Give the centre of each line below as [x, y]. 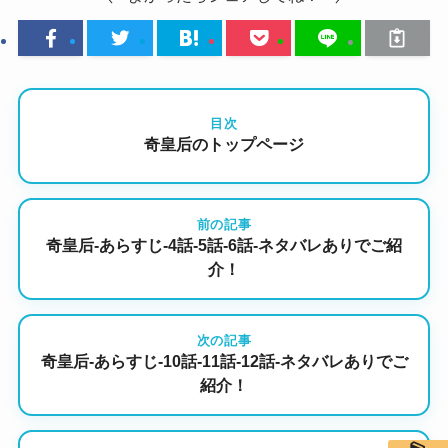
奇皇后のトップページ [224, 145]
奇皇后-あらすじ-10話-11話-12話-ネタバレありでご [224, 362]
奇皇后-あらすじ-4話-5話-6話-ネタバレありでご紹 [224, 246]
